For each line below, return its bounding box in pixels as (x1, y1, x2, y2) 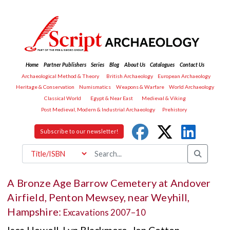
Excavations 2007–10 (63, 206, 146, 218)
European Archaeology (158, 72, 211, 79)
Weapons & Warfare (116, 84, 164, 90)
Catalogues (150, 62, 175, 68)
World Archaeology (169, 84, 215, 90)
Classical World (44, 94, 81, 101)
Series (91, 62, 105, 68)
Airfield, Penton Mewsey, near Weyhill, (7, 190, 190, 203)
